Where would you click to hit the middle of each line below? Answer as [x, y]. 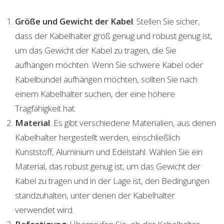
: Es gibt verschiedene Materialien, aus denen [133, 122]
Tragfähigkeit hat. [45, 108]
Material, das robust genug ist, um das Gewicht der [108, 166]
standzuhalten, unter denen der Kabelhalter [95, 195]
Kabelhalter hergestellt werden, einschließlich [97, 137]
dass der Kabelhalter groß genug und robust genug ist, [114, 35]
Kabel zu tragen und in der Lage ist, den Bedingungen [112, 180]
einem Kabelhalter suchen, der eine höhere [95, 93]
